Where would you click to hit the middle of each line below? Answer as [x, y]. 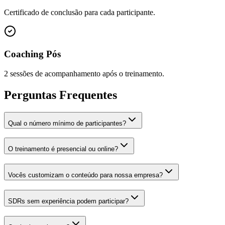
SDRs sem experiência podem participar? [68, 201]
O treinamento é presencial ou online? [63, 149]
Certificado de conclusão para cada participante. [80, 13]
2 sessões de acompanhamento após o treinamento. [84, 73]
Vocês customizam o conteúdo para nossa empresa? [85, 175]
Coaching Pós [32, 54]
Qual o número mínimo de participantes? [67, 123]
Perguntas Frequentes [61, 95]
